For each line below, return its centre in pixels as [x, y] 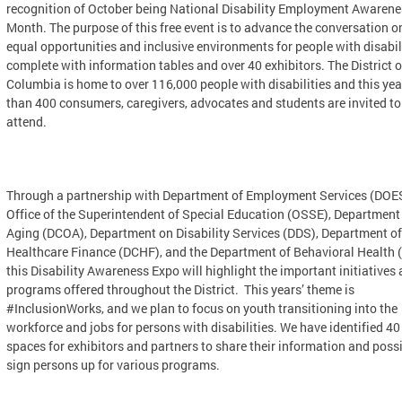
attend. [26, 122]
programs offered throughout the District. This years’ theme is [180, 289]
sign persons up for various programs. [113, 365]
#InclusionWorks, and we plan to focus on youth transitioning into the [202, 308]
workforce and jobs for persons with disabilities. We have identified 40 [203, 327]
